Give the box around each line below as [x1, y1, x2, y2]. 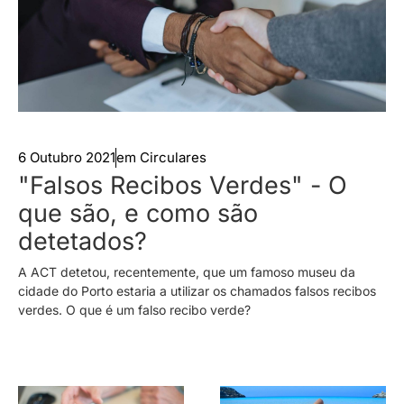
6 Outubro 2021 [18, 148, 115, 166]
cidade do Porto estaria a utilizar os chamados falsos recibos [18, 282, 376, 298]
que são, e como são [18, 197, 258, 228]
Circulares [140, 148, 207, 166]
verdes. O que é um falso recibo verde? [18, 301, 251, 317]
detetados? [18, 225, 147, 256]
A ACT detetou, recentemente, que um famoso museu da [18, 263, 355, 280]
